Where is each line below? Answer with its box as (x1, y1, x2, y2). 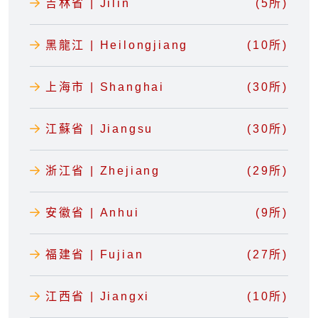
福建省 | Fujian (45, 248, 144, 261)
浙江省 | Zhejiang (45, 165, 161, 177)
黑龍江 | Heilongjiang (45, 39, 189, 52)
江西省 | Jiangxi (45, 290, 150, 303)
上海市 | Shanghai (45, 81, 165, 94)
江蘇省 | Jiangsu (45, 123, 154, 136)
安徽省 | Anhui (45, 207, 140, 219)
